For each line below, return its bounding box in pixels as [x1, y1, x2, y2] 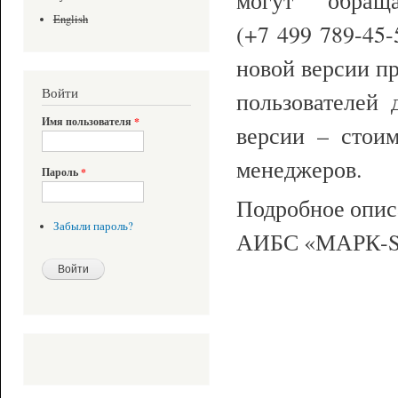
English [52, 12, 88, 28]
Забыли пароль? [52, 218, 133, 234]
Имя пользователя [42, 114, 134, 130]
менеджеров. [236, 153, 362, 184]
